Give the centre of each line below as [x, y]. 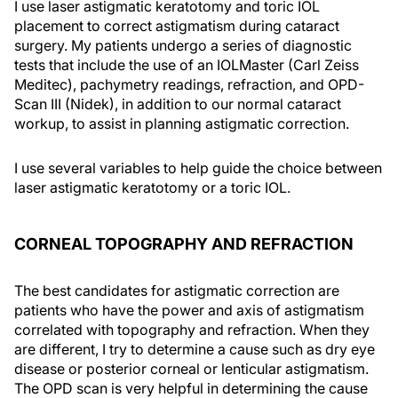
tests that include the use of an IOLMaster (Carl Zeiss [187, 65]
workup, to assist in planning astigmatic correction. [182, 123]
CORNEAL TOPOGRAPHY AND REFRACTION [184, 244]
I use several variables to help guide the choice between [198, 168]
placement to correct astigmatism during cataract [177, 26]
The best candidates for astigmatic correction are [177, 291]
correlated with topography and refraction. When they [192, 330]
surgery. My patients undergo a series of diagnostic [183, 45]
